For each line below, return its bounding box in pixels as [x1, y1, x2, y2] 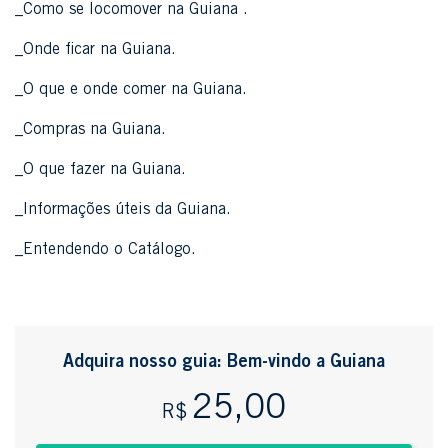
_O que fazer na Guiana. [15, 162, 186, 178]
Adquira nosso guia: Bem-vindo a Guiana [63, 354, 385, 372]
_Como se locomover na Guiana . [15, 2, 248, 18]
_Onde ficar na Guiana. [15, 42, 176, 58]
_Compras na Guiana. [15, 122, 166, 138]
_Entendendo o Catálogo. [15, 242, 196, 258]
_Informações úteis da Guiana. [15, 202, 231, 218]
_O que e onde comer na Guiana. [15, 82, 247, 98]
